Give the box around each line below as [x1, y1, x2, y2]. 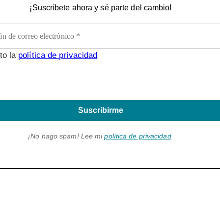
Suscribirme [78, 106, 123, 114]
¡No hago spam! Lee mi [28, 132, 105, 140]
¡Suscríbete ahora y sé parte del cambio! [29, 3, 172, 12]
